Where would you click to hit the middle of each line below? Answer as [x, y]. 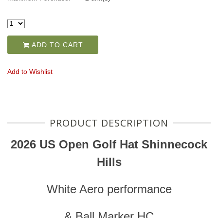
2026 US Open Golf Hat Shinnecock [109, 145]
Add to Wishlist [30, 72]
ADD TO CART [56, 45]
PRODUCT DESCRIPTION [109, 123]
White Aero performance [109, 189]
